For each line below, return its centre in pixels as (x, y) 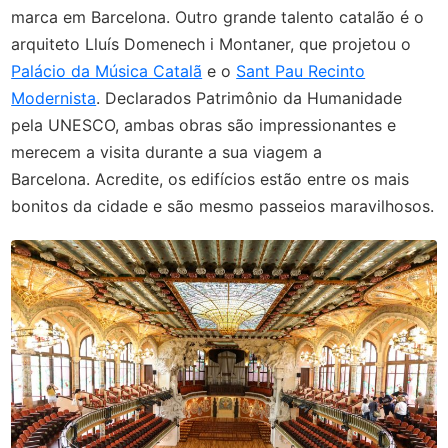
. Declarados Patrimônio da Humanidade (249, 97)
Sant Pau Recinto (301, 70)
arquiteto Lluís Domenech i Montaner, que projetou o (211, 43)
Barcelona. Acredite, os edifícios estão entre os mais (210, 178)
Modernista (54, 97)
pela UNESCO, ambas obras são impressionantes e (204, 124)
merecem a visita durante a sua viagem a (167, 151)
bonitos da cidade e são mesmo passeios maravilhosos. (223, 205)
